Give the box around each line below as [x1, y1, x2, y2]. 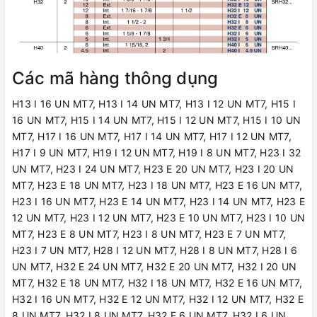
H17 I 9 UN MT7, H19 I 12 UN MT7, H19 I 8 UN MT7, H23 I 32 [12, 146, 301, 159]
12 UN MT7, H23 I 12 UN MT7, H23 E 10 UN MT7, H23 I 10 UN [12, 212, 305, 224]
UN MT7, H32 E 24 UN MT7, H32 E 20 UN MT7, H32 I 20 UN [12, 260, 297, 273]
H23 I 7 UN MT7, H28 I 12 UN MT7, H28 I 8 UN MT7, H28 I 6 [12, 244, 297, 257]
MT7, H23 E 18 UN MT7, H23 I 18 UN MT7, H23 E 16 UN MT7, [12, 179, 302, 192]
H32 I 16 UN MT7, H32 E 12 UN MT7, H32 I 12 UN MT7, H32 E [12, 293, 304, 306]
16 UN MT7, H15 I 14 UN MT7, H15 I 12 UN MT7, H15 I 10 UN [12, 114, 301, 127]
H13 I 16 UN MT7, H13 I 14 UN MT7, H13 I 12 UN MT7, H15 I [12, 98, 296, 110]
